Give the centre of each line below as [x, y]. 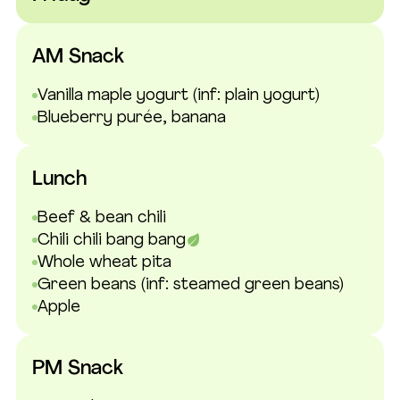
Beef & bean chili [101, 218]
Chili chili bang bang [111, 240]
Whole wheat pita [104, 262]
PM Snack [78, 369]
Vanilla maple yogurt [115, 96]
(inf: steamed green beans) [242, 285]
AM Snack [78, 57]
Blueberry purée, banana [131, 118]
